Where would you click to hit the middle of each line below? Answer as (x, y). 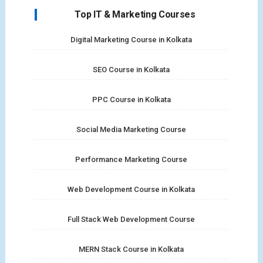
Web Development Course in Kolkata (131, 189)
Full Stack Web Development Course (131, 219)
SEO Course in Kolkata (131, 69)
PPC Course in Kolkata (131, 99)
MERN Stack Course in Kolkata (131, 249)
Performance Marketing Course (131, 159)
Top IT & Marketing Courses (135, 14)
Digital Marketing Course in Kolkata (131, 39)
